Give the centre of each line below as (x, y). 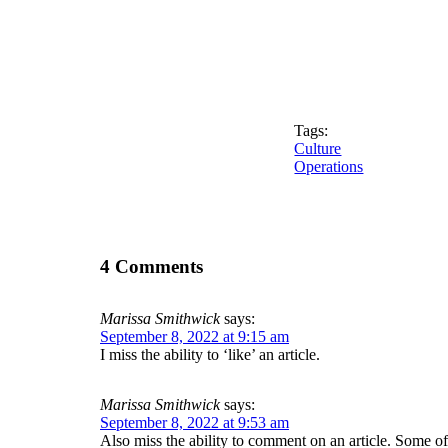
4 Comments (151, 266)
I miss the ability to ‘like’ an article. (210, 354)
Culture (318, 148)
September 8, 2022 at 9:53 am (194, 422)
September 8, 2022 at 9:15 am (194, 336)
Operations (329, 166)
